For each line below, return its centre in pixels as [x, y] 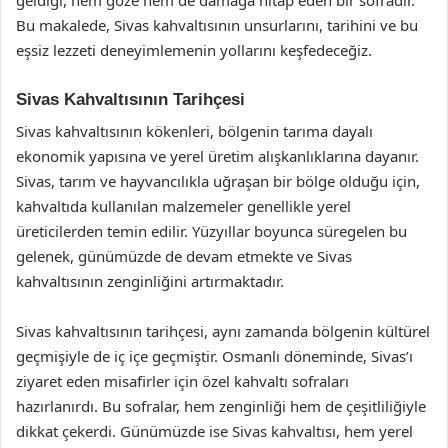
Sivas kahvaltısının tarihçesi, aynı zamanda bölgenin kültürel [223, 331]
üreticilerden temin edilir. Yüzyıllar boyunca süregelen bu [211, 231]
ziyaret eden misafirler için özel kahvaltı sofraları [182, 381]
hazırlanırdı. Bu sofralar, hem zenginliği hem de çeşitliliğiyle [221, 406]
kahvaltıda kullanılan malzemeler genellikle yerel [183, 206]
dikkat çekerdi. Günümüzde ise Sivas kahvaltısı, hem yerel [214, 431]
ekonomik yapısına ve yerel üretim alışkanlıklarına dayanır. [217, 156]
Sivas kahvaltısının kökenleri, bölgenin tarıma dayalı [194, 131]
